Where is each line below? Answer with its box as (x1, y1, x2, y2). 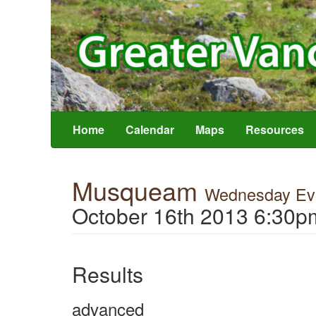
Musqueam (72, 171, 205, 208)
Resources (245, 121, 304, 138)
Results (72, 258, 143, 289)
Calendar (126, 121, 174, 138)
